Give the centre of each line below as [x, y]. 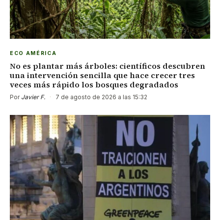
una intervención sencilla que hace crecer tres [102, 75]
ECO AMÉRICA [33, 53]
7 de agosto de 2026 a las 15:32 [101, 97]
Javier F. [33, 97]
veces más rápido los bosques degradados [94, 84]
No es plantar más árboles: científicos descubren [108, 66]
